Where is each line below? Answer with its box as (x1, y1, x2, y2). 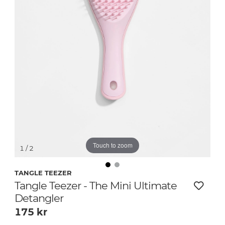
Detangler (15, 191, 63, 204)
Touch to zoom (92, 141, 133, 150)
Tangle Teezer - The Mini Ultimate (15, 179, 177, 192)
